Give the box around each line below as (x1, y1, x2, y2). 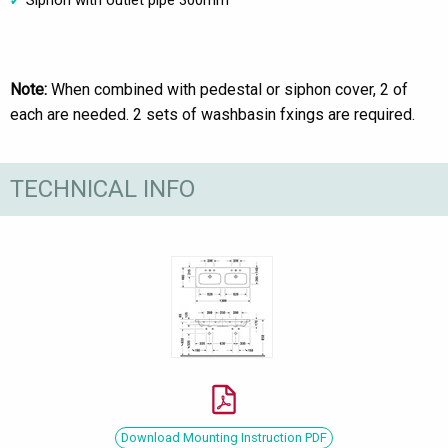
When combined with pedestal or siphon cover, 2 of (51, 80, 408, 100)
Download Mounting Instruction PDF (121, 429, 327, 445)
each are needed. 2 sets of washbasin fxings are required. (10, 105, 415, 125)
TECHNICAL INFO (10, 175, 195, 203)
